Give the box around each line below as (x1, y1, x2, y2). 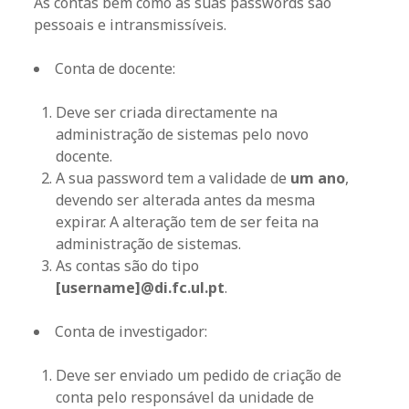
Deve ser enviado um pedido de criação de (56, 365, 342, 385)
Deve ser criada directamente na (56, 102, 278, 122)
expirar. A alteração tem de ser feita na (56, 212, 320, 232)
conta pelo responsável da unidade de (56, 387, 315, 407)
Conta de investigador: (55, 321, 208, 341)
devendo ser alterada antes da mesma (56, 190, 316, 210)
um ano (290, 168, 346, 188)
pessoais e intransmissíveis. (34, 15, 227, 35)
